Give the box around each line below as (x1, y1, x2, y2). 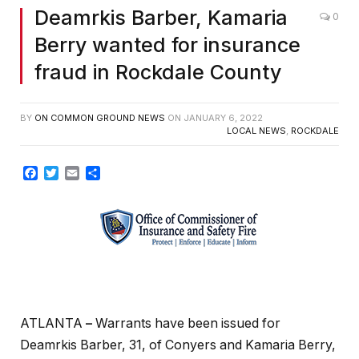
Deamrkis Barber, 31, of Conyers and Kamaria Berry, (20, 337, 336, 353)
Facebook (38, 165, 99, 182)
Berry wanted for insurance (34, 33, 301, 58)
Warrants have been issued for (92, 316, 280, 332)
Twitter (58, 165, 100, 182)
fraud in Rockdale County (34, 60, 281, 85)
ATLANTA (20, 316, 83, 332)
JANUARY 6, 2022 (184, 112, 263, 124)
